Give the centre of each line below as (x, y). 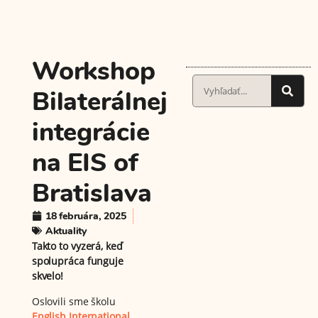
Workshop (93, 71)
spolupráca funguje (77, 261)
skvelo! (48, 275)
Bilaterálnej (99, 102)
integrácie (91, 132)
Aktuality (66, 231)
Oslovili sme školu (73, 301)
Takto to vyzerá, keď (77, 246)
